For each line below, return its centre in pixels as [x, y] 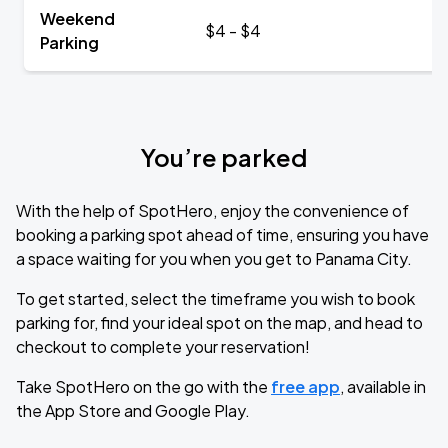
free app [305, 386]
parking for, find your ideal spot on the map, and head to [219, 322]
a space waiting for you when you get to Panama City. [214, 258]
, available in [383, 386]
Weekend [77, 18]
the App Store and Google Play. [133, 410]
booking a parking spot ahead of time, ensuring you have [222, 234]
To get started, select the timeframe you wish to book [215, 298]
